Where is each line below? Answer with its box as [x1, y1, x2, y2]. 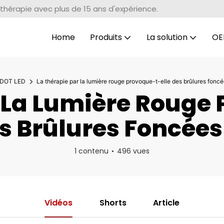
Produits [89, 31, 122, 43]
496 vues [117, 146, 149, 156]
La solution [146, 31, 187, 43]
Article [153, 197, 180, 209]
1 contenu [74, 146, 108, 156]
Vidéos [44, 197, 72, 209]
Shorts [99, 197, 126, 209]
